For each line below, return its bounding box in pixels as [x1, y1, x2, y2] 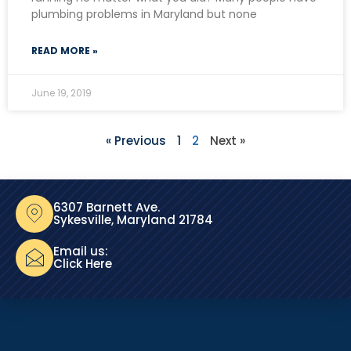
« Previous [106, 132, 166, 149]
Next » [210, 132, 245, 149]
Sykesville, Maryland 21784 [53, 211, 213, 228]
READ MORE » [31, 43, 98, 57]
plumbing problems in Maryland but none [31, 5, 257, 22]
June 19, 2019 [31, 85, 92, 100]
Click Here [53, 255, 112, 272]
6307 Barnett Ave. [53, 198, 160, 215]
